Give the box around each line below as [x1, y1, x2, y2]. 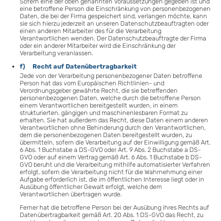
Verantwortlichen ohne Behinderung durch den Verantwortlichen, [20, 124, 206, 132]
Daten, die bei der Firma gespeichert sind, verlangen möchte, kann [20, 12, 207, 20]
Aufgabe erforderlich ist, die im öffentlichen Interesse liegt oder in [20, 176, 204, 184]
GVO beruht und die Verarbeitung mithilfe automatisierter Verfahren [20, 161, 210, 169]
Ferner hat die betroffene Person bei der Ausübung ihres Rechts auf [20, 203, 209, 211]
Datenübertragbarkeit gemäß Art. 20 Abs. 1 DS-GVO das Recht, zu [20, 211, 203, 219]
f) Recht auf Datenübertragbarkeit [20, 63, 137, 71]
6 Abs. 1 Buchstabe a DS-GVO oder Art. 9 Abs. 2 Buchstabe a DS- [20, 146, 201, 154]
